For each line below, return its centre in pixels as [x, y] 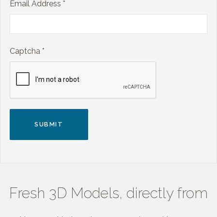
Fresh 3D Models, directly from [108, 193]
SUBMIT [49, 124]
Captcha [25, 51]
